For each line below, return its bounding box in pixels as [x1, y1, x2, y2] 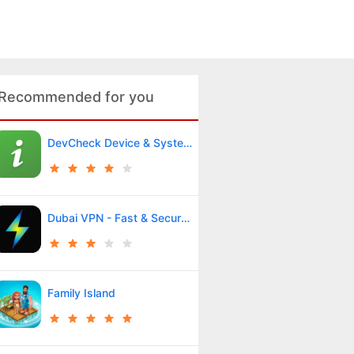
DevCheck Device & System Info [183, 135, 192, 149]
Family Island [47, 285, 115, 299]
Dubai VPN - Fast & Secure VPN [180, 210, 190, 224]
